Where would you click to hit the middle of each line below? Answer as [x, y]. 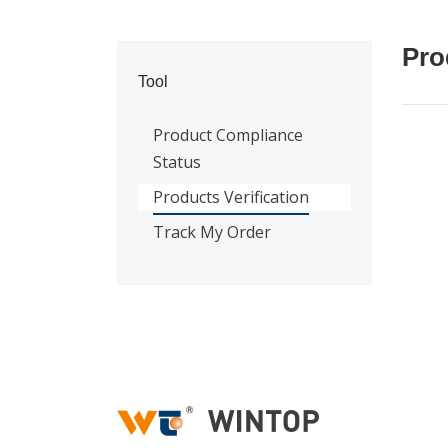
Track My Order [212, 232]
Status [177, 162]
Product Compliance [228, 135]
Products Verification [231, 197]
